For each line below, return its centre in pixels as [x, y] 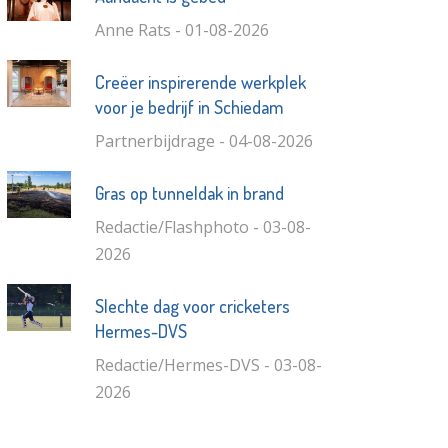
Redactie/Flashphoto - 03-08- [202, 226]
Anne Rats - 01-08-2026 [181, 29]
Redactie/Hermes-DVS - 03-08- [208, 364]
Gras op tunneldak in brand [189, 192]
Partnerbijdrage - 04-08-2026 [203, 140]
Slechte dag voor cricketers [192, 305]
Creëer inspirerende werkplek [200, 81]
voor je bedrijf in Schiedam [188, 106]
